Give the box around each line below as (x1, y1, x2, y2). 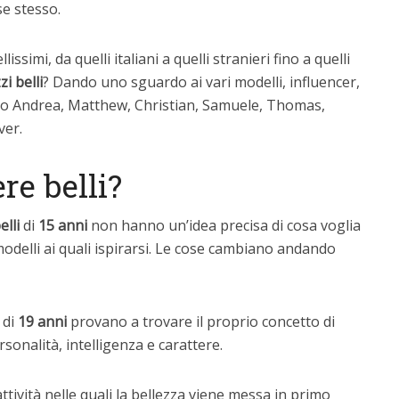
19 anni (14, 312, 67, 331)
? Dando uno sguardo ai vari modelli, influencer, (43, 72, 360, 92)
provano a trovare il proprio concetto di (67, 312, 335, 331)
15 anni (38, 216, 87, 235)
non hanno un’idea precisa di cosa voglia (87, 216, 361, 235)
